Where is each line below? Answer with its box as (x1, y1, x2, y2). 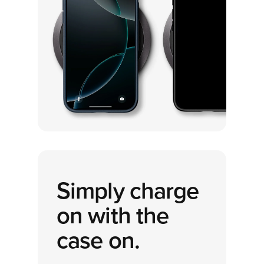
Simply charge (57, 176, 199, 205)
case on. (57, 226, 140, 255)
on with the (57, 201, 169, 230)
